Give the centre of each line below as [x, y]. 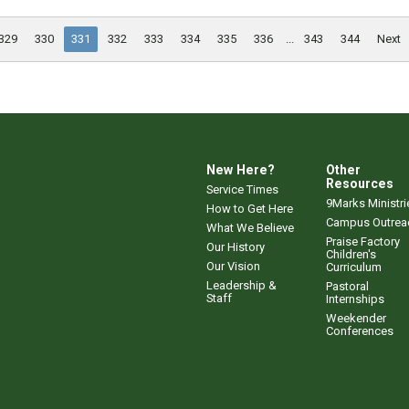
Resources [360, 183]
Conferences [360, 330]
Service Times [242, 189]
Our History [236, 246]
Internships [355, 299]
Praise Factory [363, 241]
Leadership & [241, 285]
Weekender [356, 318]
